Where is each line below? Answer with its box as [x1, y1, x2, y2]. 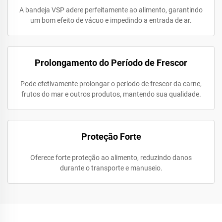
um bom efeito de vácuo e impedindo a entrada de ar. [30, 16, 192, 24]
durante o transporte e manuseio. [59, 164, 163, 172]
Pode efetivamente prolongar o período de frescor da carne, [20, 80, 202, 88]
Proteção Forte [81, 131, 141, 142]
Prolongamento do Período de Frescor [35, 57, 187, 68]
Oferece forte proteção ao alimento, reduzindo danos [30, 154, 192, 162]
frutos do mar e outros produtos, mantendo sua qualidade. [21, 90, 201, 98]
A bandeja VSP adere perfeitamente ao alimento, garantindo [19, 6, 203, 14]
